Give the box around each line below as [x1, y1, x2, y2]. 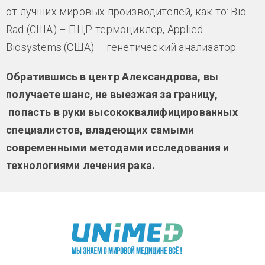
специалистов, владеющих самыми [6, 124, 194, 137]
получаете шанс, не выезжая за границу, [6, 88, 218, 101]
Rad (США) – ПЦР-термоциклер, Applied [6, 23, 203, 36]
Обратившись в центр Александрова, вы [6, 70, 219, 83]
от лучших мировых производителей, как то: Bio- [6, 5, 250, 18]
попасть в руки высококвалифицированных [6, 106, 238, 119]
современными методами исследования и [6, 141, 230, 154]
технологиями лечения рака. [6, 159, 158, 172]
